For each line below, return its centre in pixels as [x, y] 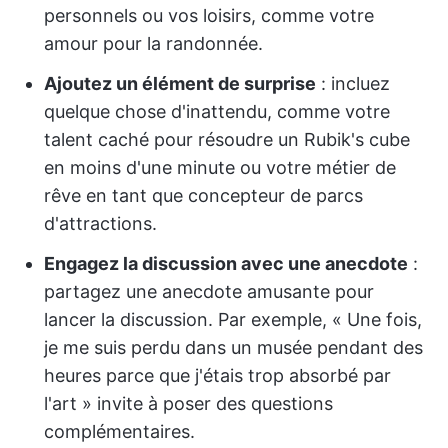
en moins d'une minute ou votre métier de [220, 167]
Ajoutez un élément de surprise [180, 83]
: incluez [353, 83]
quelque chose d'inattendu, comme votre [217, 111]
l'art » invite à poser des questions [188, 403]
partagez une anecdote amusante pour [209, 291]
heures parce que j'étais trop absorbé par [217, 375]
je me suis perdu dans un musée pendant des [233, 347]
